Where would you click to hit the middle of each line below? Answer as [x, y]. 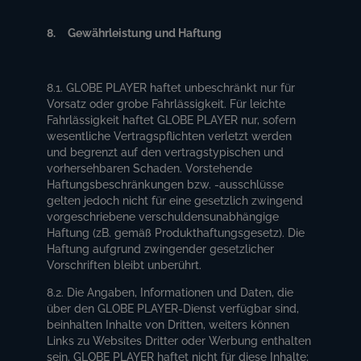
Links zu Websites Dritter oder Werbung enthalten [179, 340]
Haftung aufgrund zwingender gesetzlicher [161, 249]
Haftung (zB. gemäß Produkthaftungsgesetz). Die [176, 232]
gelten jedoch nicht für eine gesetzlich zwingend [175, 200]
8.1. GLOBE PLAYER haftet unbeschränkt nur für [171, 87]
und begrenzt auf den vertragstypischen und [166, 152]
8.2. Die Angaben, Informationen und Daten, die [170, 292]
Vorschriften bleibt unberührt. [124, 265]
